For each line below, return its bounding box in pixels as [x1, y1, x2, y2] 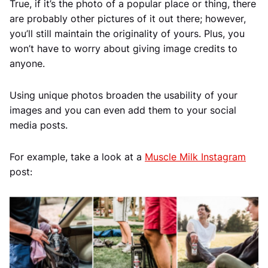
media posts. [10, 119, 68, 132]
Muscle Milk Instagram [145, 151, 246, 163]
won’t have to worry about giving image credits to [10, 42, 237, 55]
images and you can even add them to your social [10, 104, 236, 117]
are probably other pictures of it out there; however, [10, 13, 246, 25]
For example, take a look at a [10, 151, 145, 163]
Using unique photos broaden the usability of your [10, 89, 237, 102]
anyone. [10, 57, 45, 70]
